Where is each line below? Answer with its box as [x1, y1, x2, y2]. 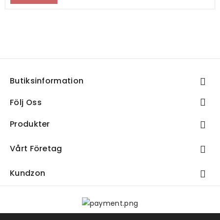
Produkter [10, 118, 50, 130]
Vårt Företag [10, 143, 62, 155]
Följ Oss [10, 97, 42, 109]
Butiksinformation [10, 75, 84, 87]
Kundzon [10, 167, 46, 179]
